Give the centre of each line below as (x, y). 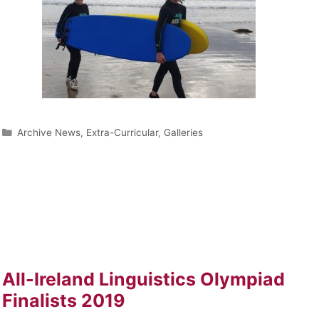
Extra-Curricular (122, 132)
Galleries (183, 132)
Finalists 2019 (63, 300)
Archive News (48, 132)
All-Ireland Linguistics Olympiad (143, 279)
